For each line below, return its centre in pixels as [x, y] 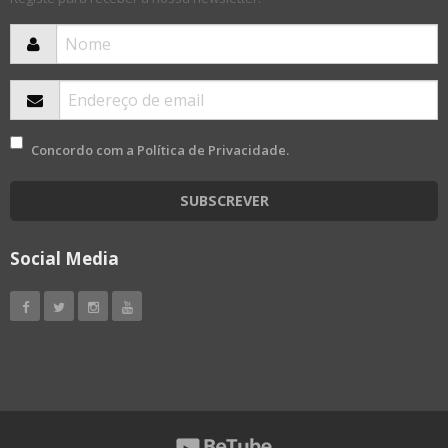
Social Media [64, 258]
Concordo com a [84, 149]
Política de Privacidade [211, 149]
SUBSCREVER [224, 200]
